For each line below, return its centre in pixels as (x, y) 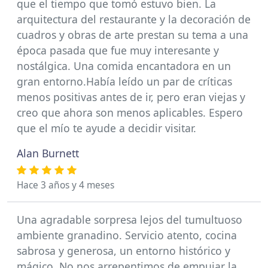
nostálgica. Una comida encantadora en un (124, 66)
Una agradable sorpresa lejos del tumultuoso (130, 220)
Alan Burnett (48, 153)
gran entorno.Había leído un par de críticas (124, 81)
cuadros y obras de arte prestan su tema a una (133, 35)
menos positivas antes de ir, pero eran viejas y (131, 97)
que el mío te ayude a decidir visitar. (106, 128)
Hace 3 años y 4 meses (66, 185)
